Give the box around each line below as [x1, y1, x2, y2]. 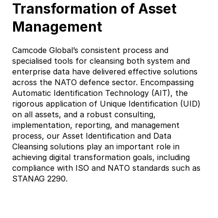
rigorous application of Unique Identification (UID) [12, 98, 200, 109]
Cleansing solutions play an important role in [12, 141, 180, 151]
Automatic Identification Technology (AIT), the [12, 88, 188, 98]
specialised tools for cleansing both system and [12, 55, 190, 66]
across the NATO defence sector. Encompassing [12, 77, 194, 87]
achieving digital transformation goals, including [12, 152, 190, 162]
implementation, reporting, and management [12, 120, 180, 130]
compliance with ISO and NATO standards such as [12, 163, 200, 173]
